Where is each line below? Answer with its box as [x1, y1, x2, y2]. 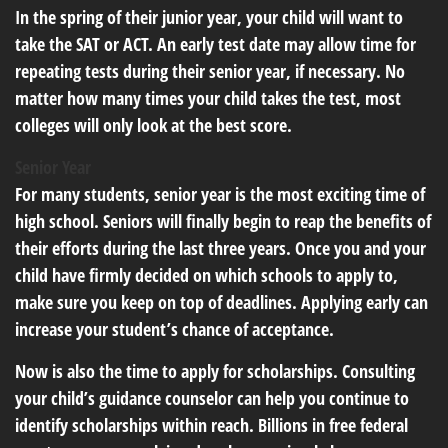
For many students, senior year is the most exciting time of [15, 182, 425, 206]
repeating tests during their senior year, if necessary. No [15, 59, 405, 83]
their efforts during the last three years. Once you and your [15, 236, 426, 260]
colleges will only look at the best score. [15, 113, 292, 137]
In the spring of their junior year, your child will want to [15, 5, 403, 29]
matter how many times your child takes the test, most [15, 86, 401, 110]
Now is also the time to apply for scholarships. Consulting [15, 359, 415, 383]
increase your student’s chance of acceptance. [15, 317, 334, 341]
